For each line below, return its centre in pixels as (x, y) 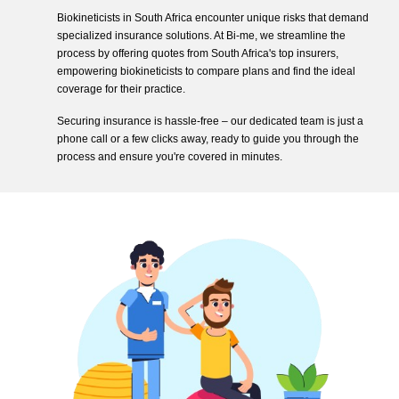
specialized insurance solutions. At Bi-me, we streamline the (201, 36)
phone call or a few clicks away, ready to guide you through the (208, 139)
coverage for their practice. (121, 90)
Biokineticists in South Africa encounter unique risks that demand (213, 18)
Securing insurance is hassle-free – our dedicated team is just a (210, 122)
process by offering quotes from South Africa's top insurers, (198, 54)
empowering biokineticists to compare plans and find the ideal (206, 72)
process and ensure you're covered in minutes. (170, 157)
